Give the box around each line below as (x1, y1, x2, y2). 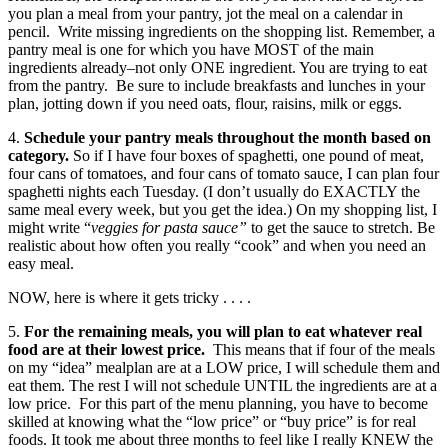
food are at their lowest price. (8, 340, 213, 358)
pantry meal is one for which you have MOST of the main (8, 40, 374, 58)
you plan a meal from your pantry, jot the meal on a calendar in (8, 4, 403, 22)
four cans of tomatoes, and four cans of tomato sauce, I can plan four (8, 164, 439, 182)
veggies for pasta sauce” (91, 218, 251, 236)
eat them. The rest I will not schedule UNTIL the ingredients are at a (8, 376, 437, 394)
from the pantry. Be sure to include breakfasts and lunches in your (8, 76, 425, 94)
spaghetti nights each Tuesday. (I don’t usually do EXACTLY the (8, 182, 420, 200)
